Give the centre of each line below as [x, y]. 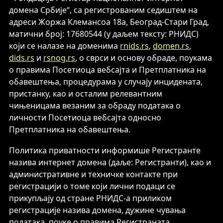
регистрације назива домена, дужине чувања [97, 210]
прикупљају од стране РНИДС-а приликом [90, 198]
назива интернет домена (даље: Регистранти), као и [110, 162]
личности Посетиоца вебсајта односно [85, 117]
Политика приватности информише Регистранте [105, 150]
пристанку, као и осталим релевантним [86, 94]
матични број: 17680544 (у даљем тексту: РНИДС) [104, 34]
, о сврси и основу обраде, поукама [144, 58]
